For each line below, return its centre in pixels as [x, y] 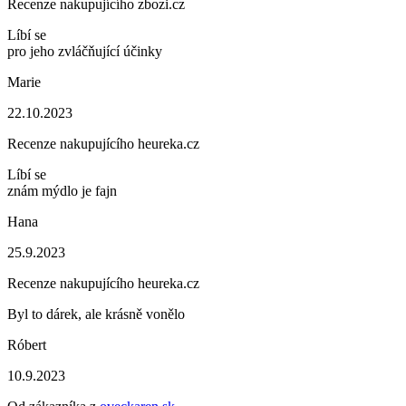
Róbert [27, 345]
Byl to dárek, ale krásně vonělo [96, 314]
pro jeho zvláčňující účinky [85, 51]
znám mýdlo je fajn [62, 191]
